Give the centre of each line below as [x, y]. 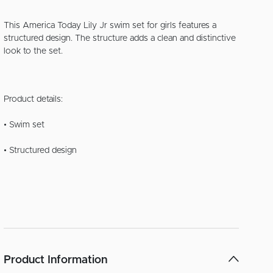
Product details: [34, 99]
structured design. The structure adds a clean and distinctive [120, 38]
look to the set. [34, 51]
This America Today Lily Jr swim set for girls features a [110, 25]
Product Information [56, 260]
